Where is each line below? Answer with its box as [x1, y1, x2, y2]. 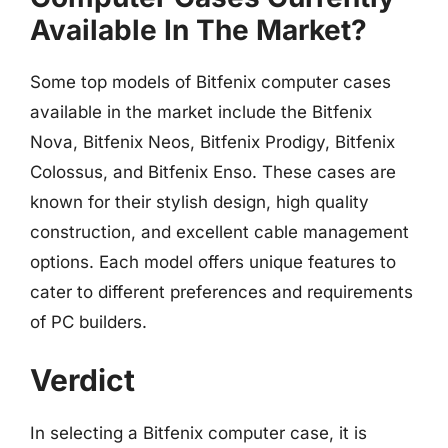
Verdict [30, 362, 135, 398]
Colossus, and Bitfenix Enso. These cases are [30, 161, 396, 182]
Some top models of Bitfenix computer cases [30, 71, 391, 92]
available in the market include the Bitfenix [30, 101, 372, 122]
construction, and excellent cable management [30, 221, 409, 242]
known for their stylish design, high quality [30, 191, 369, 212]
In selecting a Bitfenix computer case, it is [30, 423, 367, 443]
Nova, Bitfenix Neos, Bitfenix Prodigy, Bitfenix [30, 131, 395, 152]
